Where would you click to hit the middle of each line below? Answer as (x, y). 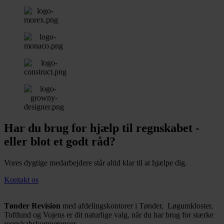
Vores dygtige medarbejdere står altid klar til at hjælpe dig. (95, 162)
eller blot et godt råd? (60, 141)
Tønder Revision (32, 205)
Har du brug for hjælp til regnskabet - (102, 128)
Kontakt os (21, 179)
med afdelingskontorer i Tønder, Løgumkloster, (137, 205)
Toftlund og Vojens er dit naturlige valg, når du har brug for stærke (109, 214)
